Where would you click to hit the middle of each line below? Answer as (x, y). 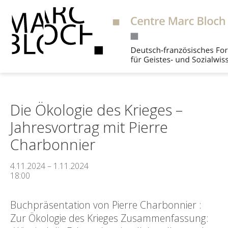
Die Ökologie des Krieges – (96, 110)
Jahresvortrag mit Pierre (89, 127)
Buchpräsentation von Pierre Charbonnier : (106, 205)
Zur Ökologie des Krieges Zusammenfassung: (109, 218)
